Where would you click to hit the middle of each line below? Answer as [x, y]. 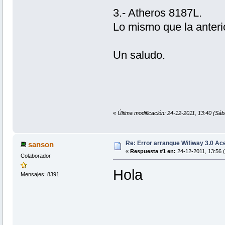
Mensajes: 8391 [40, 175]
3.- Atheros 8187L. [157, 13]
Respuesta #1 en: [153, 151]
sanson [41, 145]
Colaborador [35, 156]
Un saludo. [139, 55]
